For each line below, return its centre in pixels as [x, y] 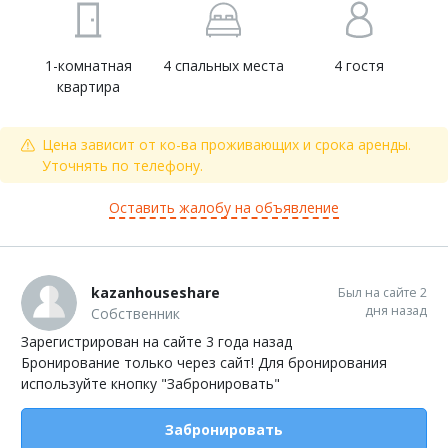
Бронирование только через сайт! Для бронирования [204, 362]
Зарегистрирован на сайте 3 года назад [156, 341]
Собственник [135, 313]
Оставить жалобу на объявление [224, 207]
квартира [89, 86]
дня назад [396, 310]
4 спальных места [224, 65]
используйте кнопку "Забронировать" [150, 383]
